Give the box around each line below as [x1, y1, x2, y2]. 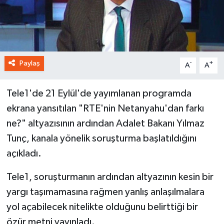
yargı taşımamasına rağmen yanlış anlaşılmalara [6, 186, 204, 197]
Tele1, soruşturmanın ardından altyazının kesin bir [6, 171, 213, 182]
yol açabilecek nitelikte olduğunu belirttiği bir [6, 201, 198, 212]
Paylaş [19, 59, 40, 67]
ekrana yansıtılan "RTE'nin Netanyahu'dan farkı [6, 103, 204, 113]
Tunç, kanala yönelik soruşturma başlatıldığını [6, 133, 196, 143]
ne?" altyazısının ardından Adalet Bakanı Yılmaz [6, 118, 204, 128]
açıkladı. [6, 148, 41, 158]
